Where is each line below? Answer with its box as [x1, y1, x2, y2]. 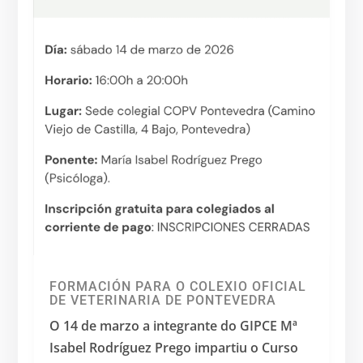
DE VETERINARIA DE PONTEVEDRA [49, 292, 277, 308]
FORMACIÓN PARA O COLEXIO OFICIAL [49, 278, 307, 294]
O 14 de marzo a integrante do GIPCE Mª [49, 316, 298, 335]
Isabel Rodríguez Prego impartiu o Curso [49, 338, 299, 357]
